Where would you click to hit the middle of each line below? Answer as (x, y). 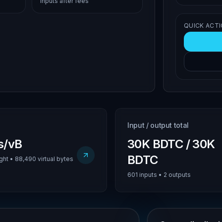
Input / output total (158, 125)
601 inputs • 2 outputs (159, 175)
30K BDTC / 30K (171, 144)
